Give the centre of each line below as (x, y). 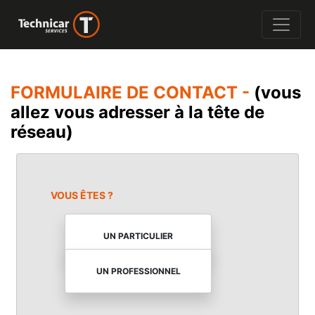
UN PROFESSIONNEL (138, 271)
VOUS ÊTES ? (82, 195)
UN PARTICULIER (138, 236)
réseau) (42, 132)
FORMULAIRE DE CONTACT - (132, 92)
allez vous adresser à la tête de (137, 112)
